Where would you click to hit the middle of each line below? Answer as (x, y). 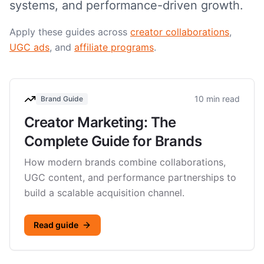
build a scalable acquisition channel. (104, 193)
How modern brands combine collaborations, (125, 162)
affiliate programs (114, 47)
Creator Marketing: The (100, 122)
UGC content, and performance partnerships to (130, 177)
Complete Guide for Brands (113, 141)
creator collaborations (180, 32)
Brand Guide (62, 99)
